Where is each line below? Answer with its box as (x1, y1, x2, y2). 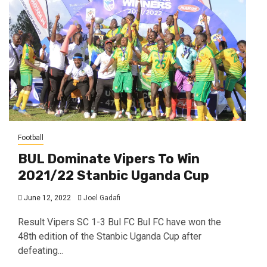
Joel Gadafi (83, 193, 120, 202)
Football (18, 133, 44, 142)
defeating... (18, 244, 63, 256)
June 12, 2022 (22, 193, 71, 202)
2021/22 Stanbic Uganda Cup (18, 167, 209, 184)
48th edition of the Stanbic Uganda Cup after (18, 230, 201, 242)
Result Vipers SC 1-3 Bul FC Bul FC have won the (18, 216, 221, 228)
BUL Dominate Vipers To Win (18, 150, 200, 167)
